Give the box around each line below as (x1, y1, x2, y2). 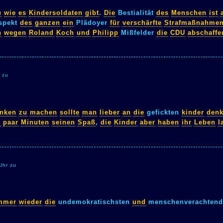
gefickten (144, 109, 182, 116)
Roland (29, 28, 54, 36)
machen (30, 109, 57, 116)
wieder (19, 198, 42, 206)
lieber (100, 109, 120, 116)
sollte (60, 109, 80, 116)
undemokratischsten (56, 198, 132, 206)
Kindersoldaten (29, 8, 83, 16)
